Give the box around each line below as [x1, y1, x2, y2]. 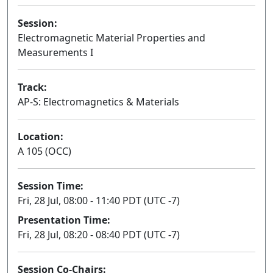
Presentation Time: [18, 213, 110, 227]
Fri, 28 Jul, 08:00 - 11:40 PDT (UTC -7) [18, 194, 180, 208]
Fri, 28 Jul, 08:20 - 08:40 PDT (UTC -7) [18, 228, 180, 242]
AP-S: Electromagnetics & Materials [18, 95, 179, 109]
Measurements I [18, 46, 93, 60]
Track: [18, 80, 47, 94]
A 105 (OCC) [18, 144, 71, 158]
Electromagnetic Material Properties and [18, 31, 205, 45]
